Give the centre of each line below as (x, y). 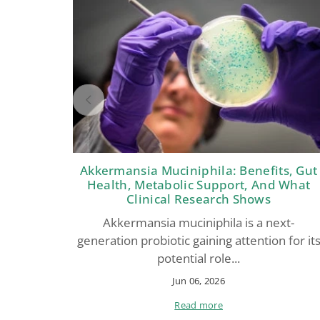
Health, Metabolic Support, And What (199, 185)
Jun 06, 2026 (199, 281)
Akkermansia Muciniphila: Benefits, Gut (199, 171)
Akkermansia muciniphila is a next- (199, 223)
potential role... (199, 259)
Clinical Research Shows (199, 199)
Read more (199, 305)
